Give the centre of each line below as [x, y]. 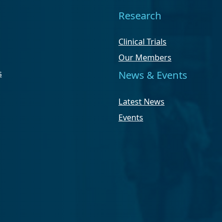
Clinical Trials [142, 42]
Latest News [141, 101]
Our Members [145, 58]
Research [140, 15]
